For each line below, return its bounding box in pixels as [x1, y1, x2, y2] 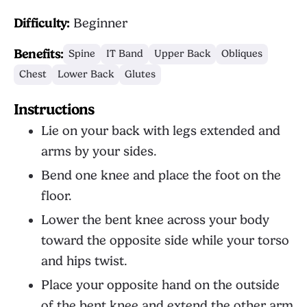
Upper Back [154, 48, 211, 60]
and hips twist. [41, 254, 127, 269]
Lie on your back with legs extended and [41, 123, 280, 138]
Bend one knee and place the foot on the [41, 168, 281, 183]
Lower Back [58, 69, 114, 80]
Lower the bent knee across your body [41, 212, 269, 228]
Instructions [14, 101, 95, 118]
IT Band [106, 48, 144, 60]
